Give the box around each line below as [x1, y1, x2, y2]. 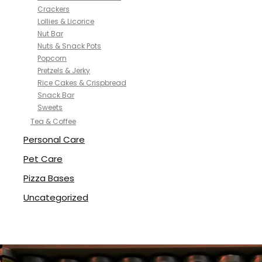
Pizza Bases [23, 172, 74, 184]
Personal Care [23, 133, 85, 146]
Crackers [37, 4, 70, 14]
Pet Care [23, 153, 63, 165]
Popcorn [37, 53, 67, 63]
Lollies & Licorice [37, 16, 94, 26]
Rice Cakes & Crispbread [37, 78, 126, 88]
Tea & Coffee [30, 116, 76, 126]
